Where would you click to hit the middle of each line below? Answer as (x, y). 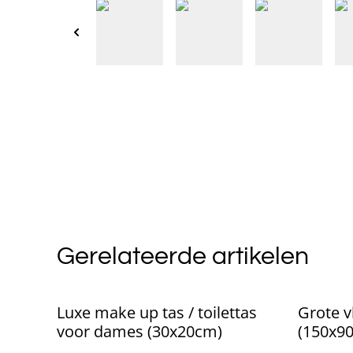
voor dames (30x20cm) (139, 331)
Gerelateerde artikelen (183, 256)
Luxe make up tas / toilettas (157, 312)
